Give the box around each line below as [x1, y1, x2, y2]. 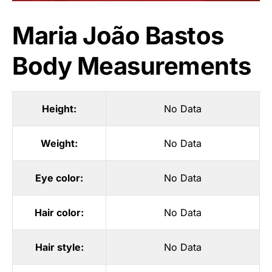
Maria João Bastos [12, 20, 224, 50]
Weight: [41, 137, 78, 149]
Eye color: [35, 171, 83, 184]
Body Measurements [12, 50, 251, 81]
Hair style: [35, 240, 84, 253]
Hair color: [35, 206, 84, 219]
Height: [42, 102, 76, 115]
